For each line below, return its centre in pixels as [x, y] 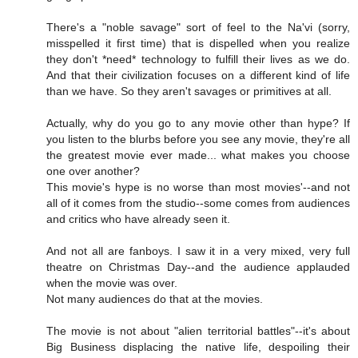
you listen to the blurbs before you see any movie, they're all [198, 139]
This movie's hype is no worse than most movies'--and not [198, 187]
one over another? [93, 171]
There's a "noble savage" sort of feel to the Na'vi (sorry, [198, 27]
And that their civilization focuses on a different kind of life [198, 75]
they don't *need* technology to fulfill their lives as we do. [198, 59]
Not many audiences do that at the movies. [155, 298]
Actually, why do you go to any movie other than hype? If [198, 123]
